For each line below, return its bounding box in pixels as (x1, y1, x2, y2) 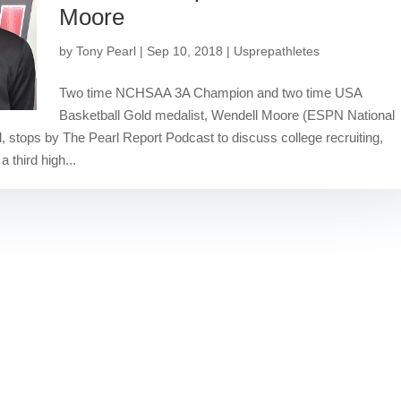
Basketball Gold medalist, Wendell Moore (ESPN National (59, 107, 396, 123)
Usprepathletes (234, 43, 320, 58)
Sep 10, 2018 (147, 43, 224, 58)
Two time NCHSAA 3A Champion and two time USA (59, 84, 363, 100)
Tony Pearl (76, 43, 137, 58)
